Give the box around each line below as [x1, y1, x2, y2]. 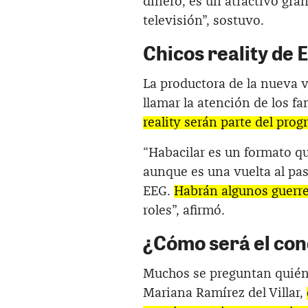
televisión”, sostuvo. [143, 14, 264, 28]
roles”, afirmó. [143, 204, 225, 218]
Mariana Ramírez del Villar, [143, 287, 307, 300]
